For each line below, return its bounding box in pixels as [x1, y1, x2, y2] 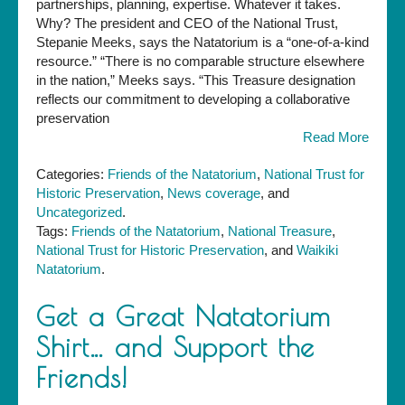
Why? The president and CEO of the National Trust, [36, 15, 338, 32]
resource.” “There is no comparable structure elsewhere [36, 53, 364, 70]
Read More [303, 129, 369, 146]
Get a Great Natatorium [36, 300, 331, 333]
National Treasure [228, 223, 332, 240]
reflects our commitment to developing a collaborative [36, 91, 350, 108]
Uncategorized [36, 204, 122, 221]
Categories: [36, 166, 104, 183]
